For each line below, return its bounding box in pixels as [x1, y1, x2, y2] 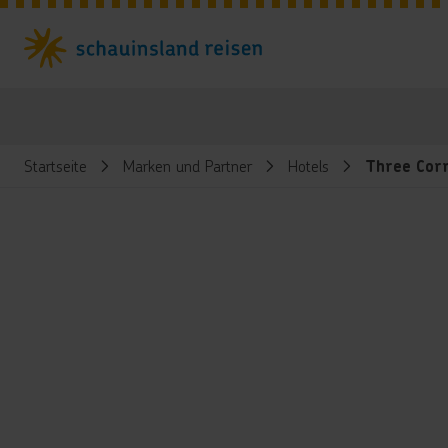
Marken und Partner [123, 155, 252, 176]
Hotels [288, 155, 329, 176]
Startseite [24, 155, 87, 176]
